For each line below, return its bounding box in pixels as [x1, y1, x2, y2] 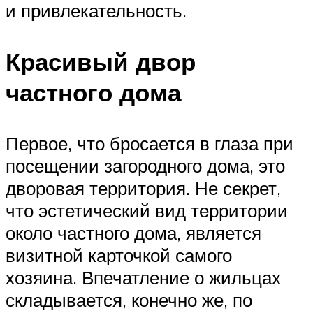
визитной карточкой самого [6, 244, 232, 267]
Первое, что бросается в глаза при [6, 132, 293, 155]
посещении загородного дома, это [6, 154, 285, 177]
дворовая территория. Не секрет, [6, 177, 281, 200]
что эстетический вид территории [6, 199, 288, 222]
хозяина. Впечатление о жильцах [6, 266, 281, 289]
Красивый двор [6, 46, 196, 78]
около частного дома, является [6, 221, 261, 245]
